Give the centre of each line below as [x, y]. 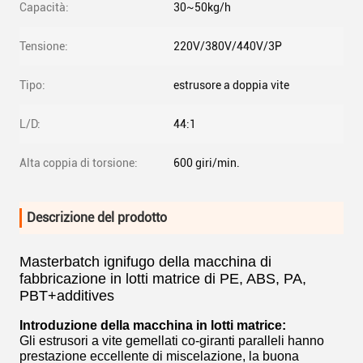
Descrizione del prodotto [97, 218]
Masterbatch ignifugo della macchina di [145, 262]
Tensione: [44, 46]
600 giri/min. [207, 163]
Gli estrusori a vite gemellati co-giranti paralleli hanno [172, 341]
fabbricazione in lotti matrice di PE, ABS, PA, [163, 279]
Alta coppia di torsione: [79, 163]
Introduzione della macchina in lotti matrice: [153, 325]
